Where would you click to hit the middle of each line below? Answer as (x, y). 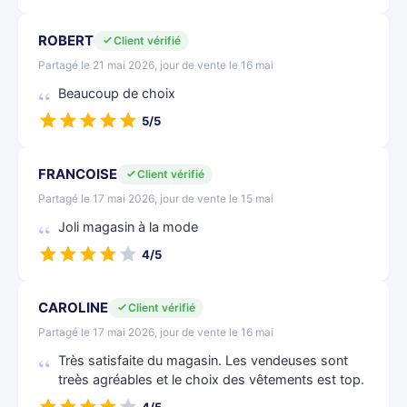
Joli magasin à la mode (128, 227)
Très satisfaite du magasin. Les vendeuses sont (203, 361)
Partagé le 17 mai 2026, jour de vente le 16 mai (156, 332)
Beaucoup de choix (117, 94)
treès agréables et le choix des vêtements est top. (211, 380)
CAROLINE (73, 308)
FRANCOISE (78, 174)
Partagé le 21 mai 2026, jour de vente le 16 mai (156, 65)
